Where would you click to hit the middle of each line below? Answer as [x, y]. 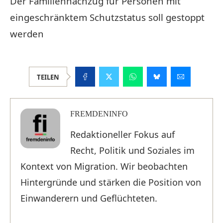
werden [27, 33]
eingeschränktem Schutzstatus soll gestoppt [107, 17]
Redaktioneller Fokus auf [122, 134]
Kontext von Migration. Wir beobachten [104, 166]
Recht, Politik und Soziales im [132, 150]
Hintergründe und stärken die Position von [111, 182]
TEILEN [48, 77]
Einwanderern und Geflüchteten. [89, 198]
